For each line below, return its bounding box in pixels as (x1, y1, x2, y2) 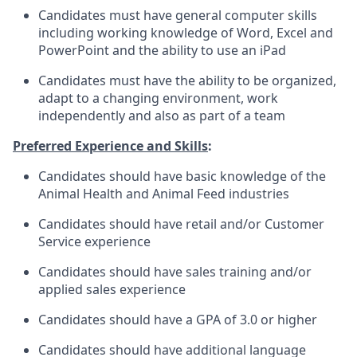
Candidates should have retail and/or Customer (38, 215, 324, 233)
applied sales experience (38, 280, 186, 298)
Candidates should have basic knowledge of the (38, 167, 326, 185)
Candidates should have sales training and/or (38, 263, 312, 280)
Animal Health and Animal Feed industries (38, 185, 289, 202)
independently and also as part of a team (38, 107, 285, 124)
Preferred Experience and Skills (13, 137, 208, 155)
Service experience (38, 233, 151, 250)
